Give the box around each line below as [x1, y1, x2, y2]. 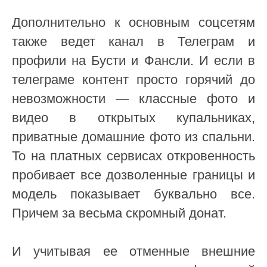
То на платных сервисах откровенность [12, 148, 255, 163]
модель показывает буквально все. [12, 187, 255, 201]
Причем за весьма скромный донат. [12, 206, 226, 221]
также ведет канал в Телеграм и [12, 34, 255, 49]
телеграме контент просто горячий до [12, 72, 255, 87]
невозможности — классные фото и [12, 91, 255, 106]
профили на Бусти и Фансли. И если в [12, 53, 255, 68]
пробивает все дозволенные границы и [12, 167, 255, 182]
